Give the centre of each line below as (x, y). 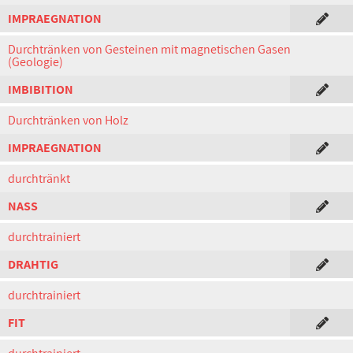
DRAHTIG (33, 264)
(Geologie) (35, 62)
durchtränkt (39, 178)
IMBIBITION (41, 89)
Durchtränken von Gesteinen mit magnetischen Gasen (149, 49)
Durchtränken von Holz (68, 120)
